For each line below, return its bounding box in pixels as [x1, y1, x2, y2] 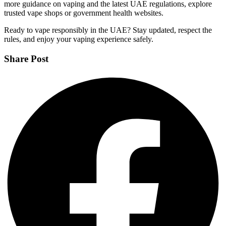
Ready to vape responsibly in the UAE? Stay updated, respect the [4, 26, 212, 35]
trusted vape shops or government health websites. [4, 9, 163, 18]
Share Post [4, 53, 48, 65]
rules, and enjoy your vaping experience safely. [4, 35, 153, 44]
